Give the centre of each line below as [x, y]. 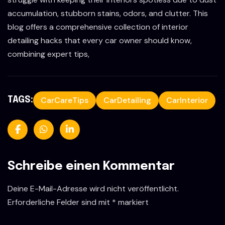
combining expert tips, [48, 54]
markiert [132, 202]
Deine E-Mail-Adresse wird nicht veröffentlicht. [93, 188]
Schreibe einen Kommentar [91, 166]
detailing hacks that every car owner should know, [100, 40]
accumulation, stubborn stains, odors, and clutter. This [108, 13]
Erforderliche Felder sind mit [60, 202]
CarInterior [187, 100]
